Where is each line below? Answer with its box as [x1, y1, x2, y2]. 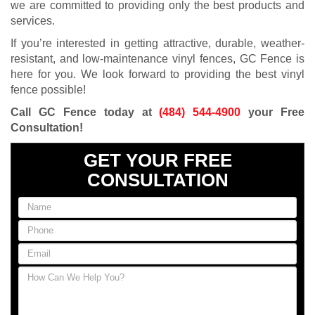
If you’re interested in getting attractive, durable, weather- [11, 37, 304, 49]
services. [11, 14, 55, 27]
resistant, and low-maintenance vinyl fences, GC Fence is [11, 52, 304, 65]
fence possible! [11, 83, 86, 96]
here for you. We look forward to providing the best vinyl [11, 67, 304, 80]
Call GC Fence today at [11, 105, 160, 118]
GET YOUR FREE [83, 149, 232, 171]
